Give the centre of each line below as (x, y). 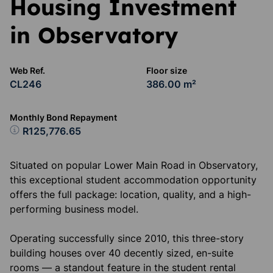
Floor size (167, 70)
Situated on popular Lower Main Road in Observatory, (134, 165)
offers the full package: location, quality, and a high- (130, 194)
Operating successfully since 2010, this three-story (127, 238)
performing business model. (74, 209)
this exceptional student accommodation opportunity (133, 180)
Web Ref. (27, 70)
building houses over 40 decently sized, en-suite (122, 253)
